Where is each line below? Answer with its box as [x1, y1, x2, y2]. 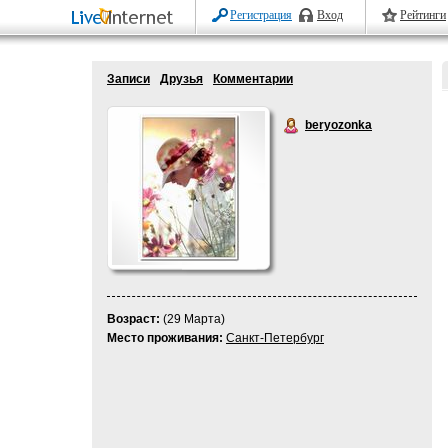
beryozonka [305, 118, 372, 132]
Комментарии [213, 72, 293, 86]
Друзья [160, 72, 203, 86]
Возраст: [107, 312, 160, 326]
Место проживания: [107, 331, 223, 345]
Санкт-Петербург [226, 331, 324, 345]
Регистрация [230, 8, 292, 22]
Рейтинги [400, 8, 446, 22]
